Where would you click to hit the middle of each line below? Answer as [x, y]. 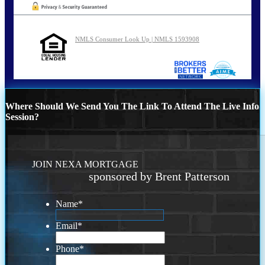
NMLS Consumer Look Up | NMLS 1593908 [137, 39]
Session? [22, 117]
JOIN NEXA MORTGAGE [85, 164]
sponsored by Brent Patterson [159, 177]
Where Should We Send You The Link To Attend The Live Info [132, 106]
